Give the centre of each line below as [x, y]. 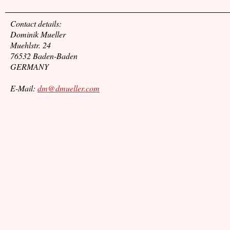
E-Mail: [24, 88]
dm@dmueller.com [69, 88]
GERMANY [30, 67]
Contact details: [36, 24]
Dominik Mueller [38, 34]
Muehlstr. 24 [31, 45]
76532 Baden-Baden [44, 56]
